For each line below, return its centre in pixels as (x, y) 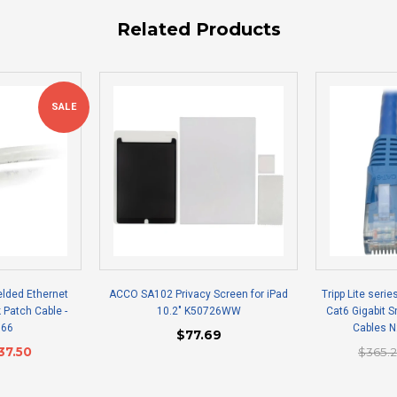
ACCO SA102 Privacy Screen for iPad (198, 295)
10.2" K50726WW (198, 311)
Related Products (198, 30)
